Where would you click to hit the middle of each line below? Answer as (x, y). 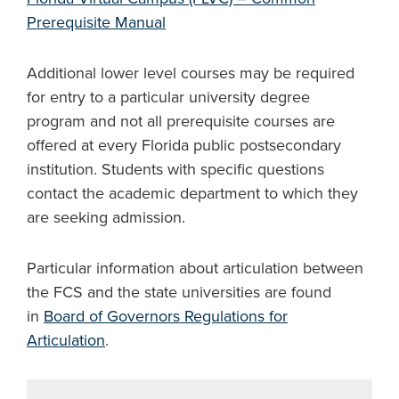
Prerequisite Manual (96, 22)
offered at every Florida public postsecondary (184, 145)
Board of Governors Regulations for (166, 316)
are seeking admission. (106, 217)
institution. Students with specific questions (175, 169)
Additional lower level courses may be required (191, 73)
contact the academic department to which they (192, 193)
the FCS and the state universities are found (179, 292)
